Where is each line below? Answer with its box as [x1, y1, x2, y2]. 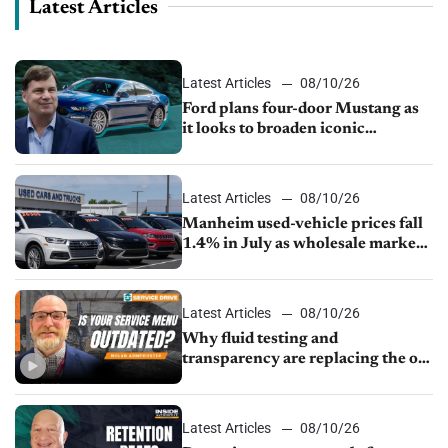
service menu [182, 371, 279, 388]
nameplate [182, 141, 260, 157]
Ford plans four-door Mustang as [182, 101, 420, 117]
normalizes [182, 256, 264, 273]
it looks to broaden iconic [182, 121, 366, 137]
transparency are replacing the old [182, 351, 433, 368]
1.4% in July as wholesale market [182, 236, 423, 253]
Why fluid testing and [182, 331, 339, 348]
